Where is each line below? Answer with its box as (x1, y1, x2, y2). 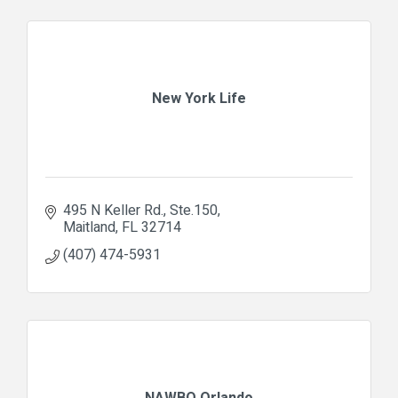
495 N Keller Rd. (63, 199, 163, 221)
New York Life (152, 87, 246, 109)
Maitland (63, 216, 115, 238)
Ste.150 (170, 199, 218, 221)
